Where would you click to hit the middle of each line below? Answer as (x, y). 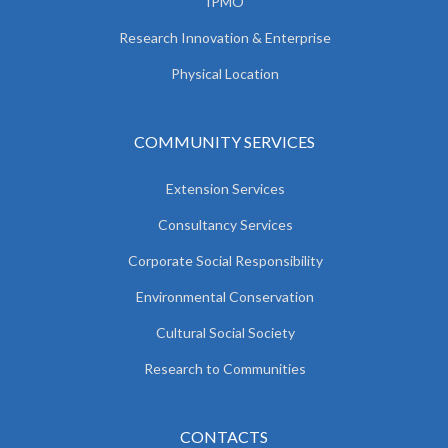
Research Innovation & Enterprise (225, 37)
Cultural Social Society (225, 332)
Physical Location (225, 73)
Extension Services (225, 188)
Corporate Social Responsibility (225, 260)
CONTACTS (224, 436)
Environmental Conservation (225, 296)
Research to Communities (225, 368)
